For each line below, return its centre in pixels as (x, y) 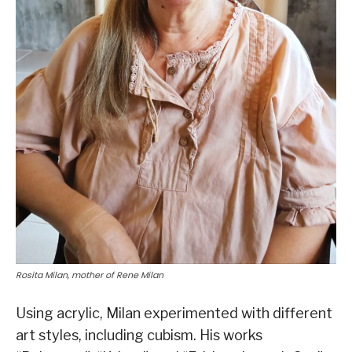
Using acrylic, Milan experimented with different (174, 313)
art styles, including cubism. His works (139, 335)
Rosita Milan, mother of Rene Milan (90, 275)
